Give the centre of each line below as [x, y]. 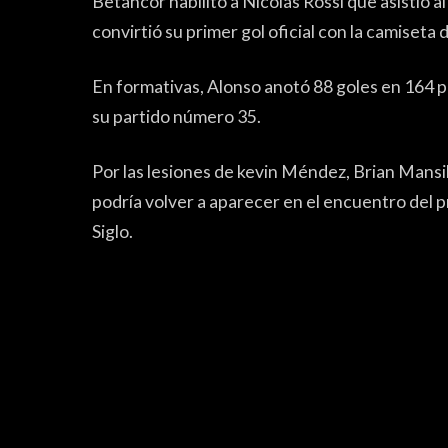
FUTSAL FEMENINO [178, 364]
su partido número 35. [176, 117]
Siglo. [112, 232]
